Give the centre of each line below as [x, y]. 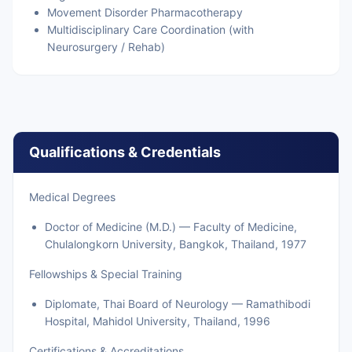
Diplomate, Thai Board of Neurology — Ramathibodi [178, 304]
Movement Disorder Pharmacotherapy [145, 12]
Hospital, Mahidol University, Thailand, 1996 [158, 321]
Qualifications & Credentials [125, 152]
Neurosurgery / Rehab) [106, 47]
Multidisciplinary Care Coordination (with [150, 29]
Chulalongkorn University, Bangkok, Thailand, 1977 [176, 244]
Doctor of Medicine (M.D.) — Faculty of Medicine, [171, 227]
